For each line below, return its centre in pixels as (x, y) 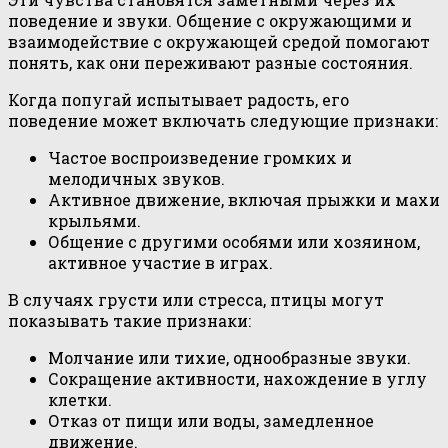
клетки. (80, 400)
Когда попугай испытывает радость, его (178, 100)
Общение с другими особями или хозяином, (234, 242)
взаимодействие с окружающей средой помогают (219, 42)
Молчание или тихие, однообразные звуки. (229, 358)
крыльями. (94, 221)
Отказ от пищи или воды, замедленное (211, 421)
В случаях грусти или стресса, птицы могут (196, 300)
